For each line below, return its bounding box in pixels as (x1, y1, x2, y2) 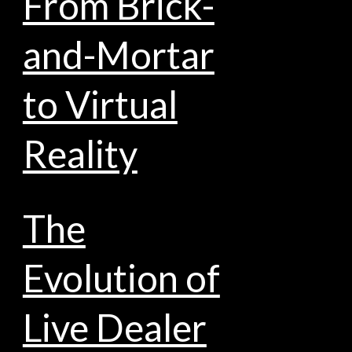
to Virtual (22, 81, 178, 126)
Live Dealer (22, 304, 207, 350)
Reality (22, 130, 137, 176)
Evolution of (22, 255, 220, 300)
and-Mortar (22, 31, 214, 77)
